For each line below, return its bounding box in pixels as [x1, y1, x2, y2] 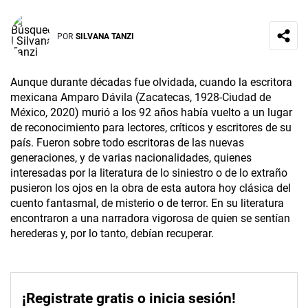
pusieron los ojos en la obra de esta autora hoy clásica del [10, 181, 291, 195]
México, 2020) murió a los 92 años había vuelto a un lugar [10, 106, 292, 120]
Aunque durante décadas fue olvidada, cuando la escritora [10, 76, 292, 89]
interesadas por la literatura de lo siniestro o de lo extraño [10, 166, 287, 180]
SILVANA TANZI [76, 31, 134, 41]
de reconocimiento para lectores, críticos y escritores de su [10, 121, 291, 135]
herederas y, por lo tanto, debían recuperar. [10, 227, 214, 241]
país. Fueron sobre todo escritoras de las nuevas [10, 136, 244, 150]
